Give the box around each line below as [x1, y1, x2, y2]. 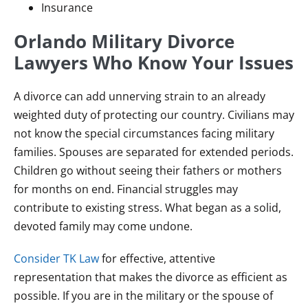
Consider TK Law [14, 251, 99, 266]
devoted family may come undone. [14, 219, 192, 234]
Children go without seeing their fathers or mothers [14, 163, 282, 178]
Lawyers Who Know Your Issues [14, 50, 294, 75]
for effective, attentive [99, 251, 215, 266]
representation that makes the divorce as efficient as [14, 269, 287, 285]
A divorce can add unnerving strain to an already [14, 89, 265, 104]
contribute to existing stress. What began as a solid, [14, 200, 281, 215]
